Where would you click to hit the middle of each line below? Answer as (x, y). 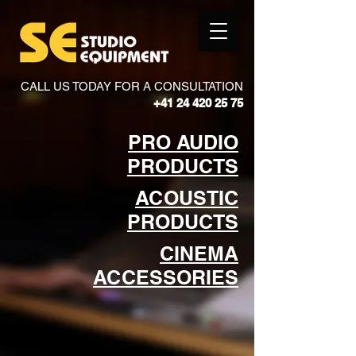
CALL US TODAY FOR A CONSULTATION (132, 86)
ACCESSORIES (166, 277)
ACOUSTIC (187, 198)
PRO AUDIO (183, 142)
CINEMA (199, 253)
